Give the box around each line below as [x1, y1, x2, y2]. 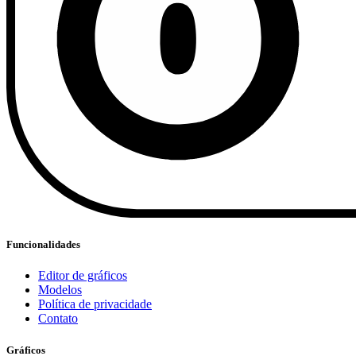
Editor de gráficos [38, 269, 127, 283]
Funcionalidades [6, 238, 80, 251]
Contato [38, 311, 78, 326]
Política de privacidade [38, 297, 152, 311]
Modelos [38, 283, 82, 297]
